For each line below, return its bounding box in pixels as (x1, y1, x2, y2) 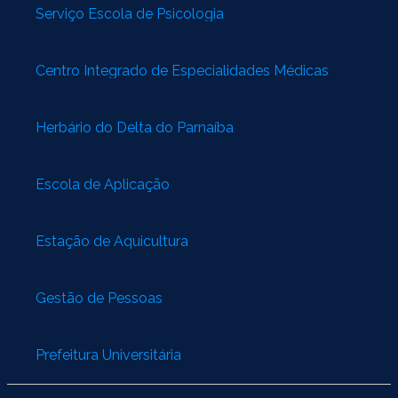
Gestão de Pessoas (36, 290, 163, 307)
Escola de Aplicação (36, 176, 170, 194)
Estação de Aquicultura (36, 233, 188, 251)
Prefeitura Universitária (36, 346, 181, 364)
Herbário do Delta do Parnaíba (36, 119, 234, 137)
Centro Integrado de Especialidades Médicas (36, 62, 329, 80)
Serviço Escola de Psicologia (36, 5, 224, 23)
